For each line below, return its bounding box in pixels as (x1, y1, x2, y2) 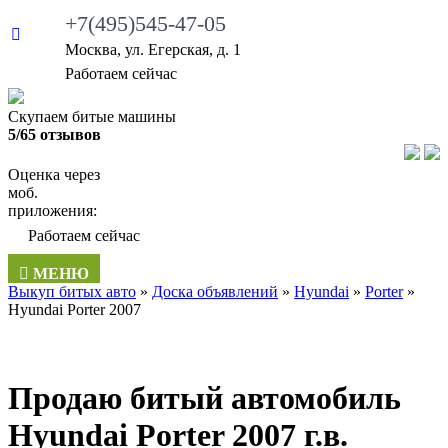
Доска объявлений (152, 283, 278, 300)
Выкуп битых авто (8, 283, 136, 300)
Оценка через (8, 166, 100, 183)
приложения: (8, 202, 97, 219)
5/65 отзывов (8, 126, 101, 143)
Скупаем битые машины (8, 108, 176, 125)
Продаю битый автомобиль (8, 380, 401, 417)
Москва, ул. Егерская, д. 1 (65, 41, 241, 58)
